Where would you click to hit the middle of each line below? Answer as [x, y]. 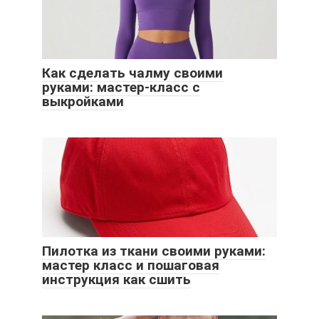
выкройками [83, 101]
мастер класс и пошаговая [131, 265]
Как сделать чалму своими [132, 73]
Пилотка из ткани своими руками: [154, 251]
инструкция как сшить [116, 279]
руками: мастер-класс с [121, 87]
